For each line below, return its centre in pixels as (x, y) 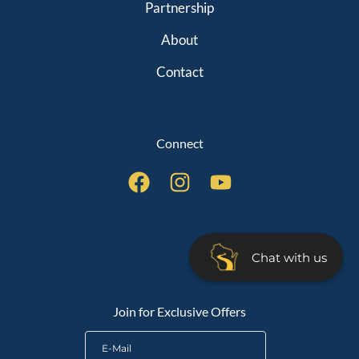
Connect (179, 143)
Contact (179, 72)
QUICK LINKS (179, 229)
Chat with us (289, 257)
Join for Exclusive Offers (179, 312)
